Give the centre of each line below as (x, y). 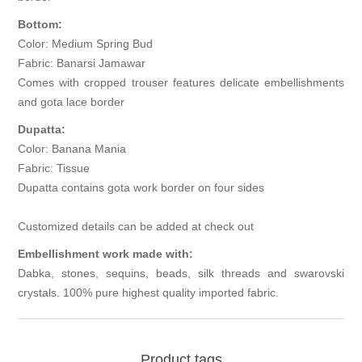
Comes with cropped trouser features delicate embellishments (181, 83)
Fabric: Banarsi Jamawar (82, 63)
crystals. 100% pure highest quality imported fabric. (149, 293)
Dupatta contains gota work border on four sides (141, 188)
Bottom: (40, 25)
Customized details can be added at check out (136, 227)
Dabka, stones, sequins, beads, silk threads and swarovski (181, 274)
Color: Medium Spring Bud (86, 44)
